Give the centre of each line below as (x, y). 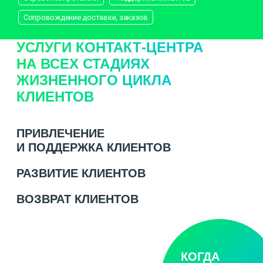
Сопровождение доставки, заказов (86, 17)
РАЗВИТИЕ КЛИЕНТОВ (81, 173)
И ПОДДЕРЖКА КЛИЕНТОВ (94, 147)
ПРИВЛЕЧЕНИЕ (60, 133)
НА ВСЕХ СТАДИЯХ (83, 63)
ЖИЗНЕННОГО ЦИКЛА (94, 80)
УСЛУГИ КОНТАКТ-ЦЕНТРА (110, 47)
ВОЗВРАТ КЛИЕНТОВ (77, 199)
